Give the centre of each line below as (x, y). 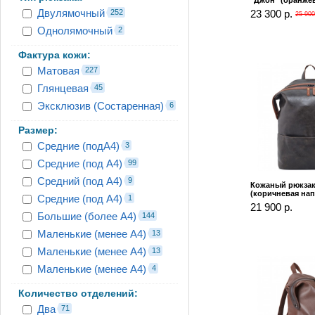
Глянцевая (63, 88)
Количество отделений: (78, 293)
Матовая (58, 70)
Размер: (38, 130)
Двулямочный (71, 13)
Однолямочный (75, 30)
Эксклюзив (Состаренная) (101, 105)
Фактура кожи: (54, 54)
